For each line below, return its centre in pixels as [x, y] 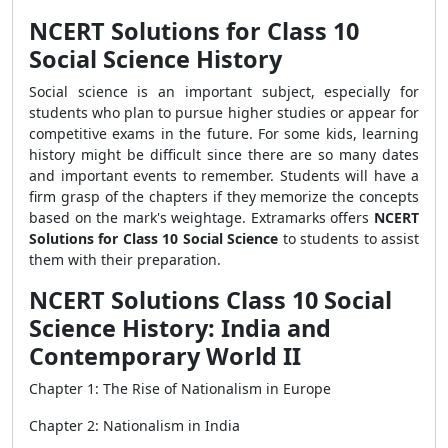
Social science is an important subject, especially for [224, 91]
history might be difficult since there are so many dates [224, 154]
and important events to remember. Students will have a [224, 175]
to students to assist [349, 238]
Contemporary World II [165, 356]
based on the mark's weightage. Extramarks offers [199, 217]
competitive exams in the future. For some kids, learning [224, 133]
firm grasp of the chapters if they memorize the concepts [224, 196]
